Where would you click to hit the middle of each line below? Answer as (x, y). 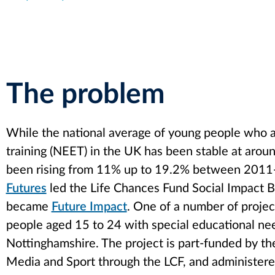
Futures (26, 188)
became (29, 207)
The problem (85, 94)
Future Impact (89, 207)
